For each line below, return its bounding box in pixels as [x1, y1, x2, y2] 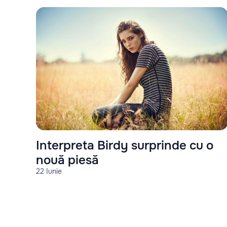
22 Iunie [36, 166, 62, 176]
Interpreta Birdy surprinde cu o [36, 137, 213, 153]
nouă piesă [36, 152, 99, 168]
